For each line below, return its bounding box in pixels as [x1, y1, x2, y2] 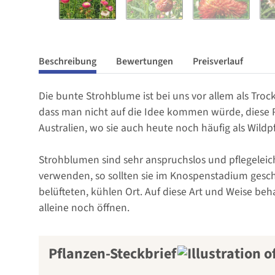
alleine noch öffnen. [39, 199, 130, 215]
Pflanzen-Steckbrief [48, 242, 176, 265]
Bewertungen [116, 54, 173, 68]
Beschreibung [39, 54, 96, 68]
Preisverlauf [193, 54, 243, 68]
